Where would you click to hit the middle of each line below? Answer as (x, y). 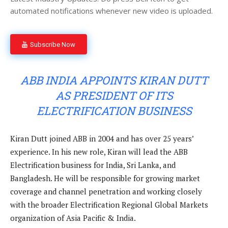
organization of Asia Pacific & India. (73, 218)
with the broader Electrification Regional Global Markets (109, 205)
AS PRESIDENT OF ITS (114, 96)
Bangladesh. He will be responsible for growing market (105, 178)
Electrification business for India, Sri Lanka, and (93, 165)
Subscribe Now (53, 44)
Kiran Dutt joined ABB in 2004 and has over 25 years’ (102, 139)
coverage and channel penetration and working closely (106, 192)
